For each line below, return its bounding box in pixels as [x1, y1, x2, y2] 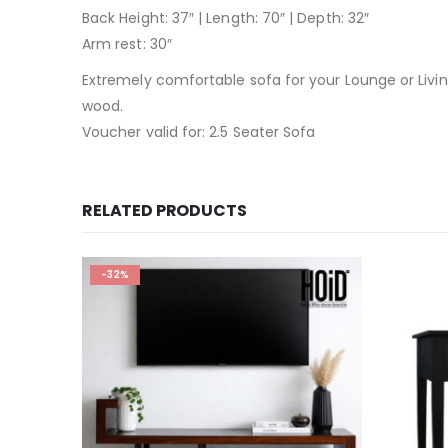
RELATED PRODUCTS [82, 199, 247, 222]
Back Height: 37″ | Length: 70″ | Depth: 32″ [82, 8, 370, 28]
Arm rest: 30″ [82, 34, 172, 54]
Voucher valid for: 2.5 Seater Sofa [82, 122, 316, 142]
